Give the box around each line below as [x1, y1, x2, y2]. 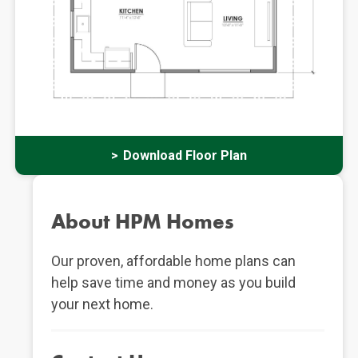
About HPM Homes [51, 208, 235, 236]
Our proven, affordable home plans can [51, 253, 296, 270]
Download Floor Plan [123, 147, 248, 163]
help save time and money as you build [51, 274, 296, 292]
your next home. [51, 296, 154, 313]
